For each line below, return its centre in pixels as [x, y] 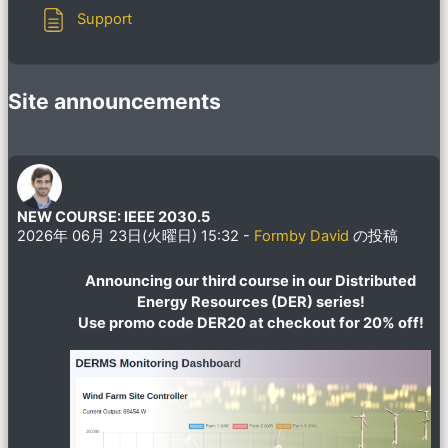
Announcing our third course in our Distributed [250, 280]
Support [104, 19]
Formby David [301, 235]
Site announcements [114, 100]
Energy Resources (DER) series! [250, 301]
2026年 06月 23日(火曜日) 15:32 [128, 235]
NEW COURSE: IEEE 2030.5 [113, 216]
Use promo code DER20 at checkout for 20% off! [250, 322]
